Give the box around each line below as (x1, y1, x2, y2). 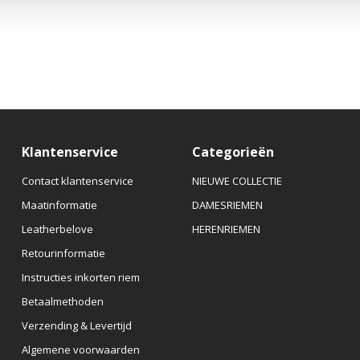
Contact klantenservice (21, 174, 133, 189)
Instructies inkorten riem (21, 270, 140, 285)
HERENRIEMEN (191, 222, 260, 237)
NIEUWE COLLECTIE (191, 174, 282, 189)
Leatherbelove (21, 222, 93, 237)
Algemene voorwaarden (21, 342, 140, 358)
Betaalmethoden (21, 294, 104, 309)
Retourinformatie (21, 246, 105, 261)
